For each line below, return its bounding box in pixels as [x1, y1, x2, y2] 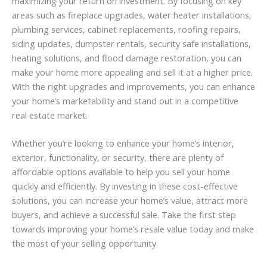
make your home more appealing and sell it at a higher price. [12, 66, 253, 78]
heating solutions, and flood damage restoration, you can [12, 51, 241, 64]
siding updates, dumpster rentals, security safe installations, [12, 37, 251, 49]
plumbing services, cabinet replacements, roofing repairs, [12, 23, 241, 35]
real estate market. [12, 108, 88, 121]
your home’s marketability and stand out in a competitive [12, 94, 238, 107]
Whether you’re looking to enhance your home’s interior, [12, 136, 234, 149]
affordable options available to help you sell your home [12, 165, 230, 178]
